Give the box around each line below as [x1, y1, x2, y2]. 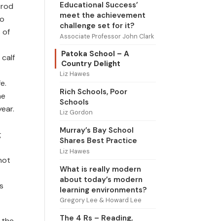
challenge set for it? [59, 21, 135, 31]
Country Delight [61, 58, 120, 69]
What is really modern [59, 164, 141, 174]
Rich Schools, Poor [59, 86, 127, 97]
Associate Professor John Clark [59, 32, 154, 40]
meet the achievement [59, 10, 146, 21]
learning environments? [59, 184, 147, 195]
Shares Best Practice [59, 136, 137, 146]
